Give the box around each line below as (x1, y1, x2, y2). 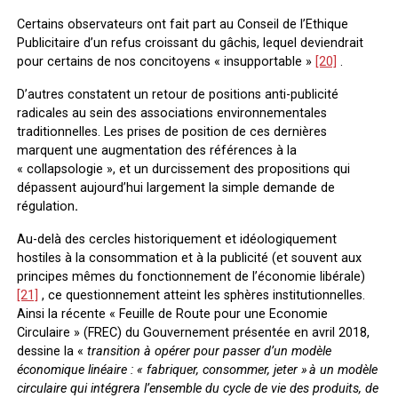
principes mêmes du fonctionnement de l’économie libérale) (16, 268, 365, 284)
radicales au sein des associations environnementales (16, 105, 327, 121)
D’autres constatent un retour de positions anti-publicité (16, 86, 338, 102)
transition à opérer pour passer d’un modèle (86, 343, 331, 359)
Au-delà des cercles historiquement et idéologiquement (16, 231, 337, 247)
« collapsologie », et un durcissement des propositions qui (16, 161, 350, 177)
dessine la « (16, 343, 87, 359)
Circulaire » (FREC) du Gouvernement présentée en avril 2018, (16, 324, 370, 340)
